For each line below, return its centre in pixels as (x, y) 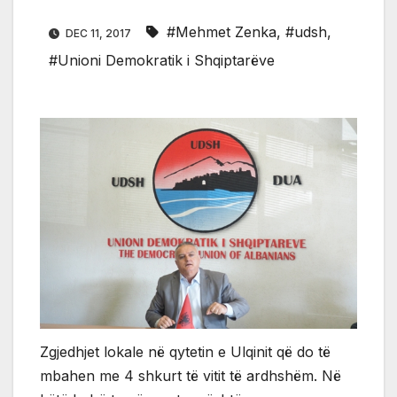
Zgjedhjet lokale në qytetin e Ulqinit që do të (185, 352)
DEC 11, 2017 (98, 33)
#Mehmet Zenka (222, 31)
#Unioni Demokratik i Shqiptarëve (162, 60)
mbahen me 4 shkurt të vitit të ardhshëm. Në (191, 376)
